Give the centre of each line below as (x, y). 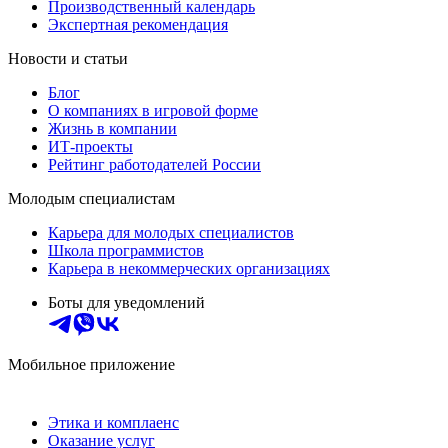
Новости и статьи (68, 58)
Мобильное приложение (91, 364)
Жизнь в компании (112, 128)
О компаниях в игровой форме (153, 110)
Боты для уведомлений (126, 302)
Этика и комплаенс (113, 422)
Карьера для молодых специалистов (171, 232)
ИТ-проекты (90, 146)
